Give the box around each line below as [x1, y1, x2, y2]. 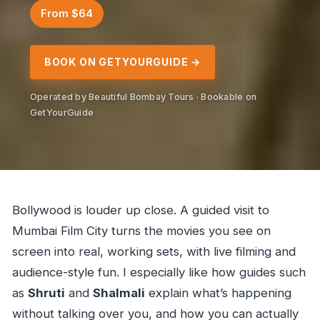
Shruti [27, 286, 65, 301]
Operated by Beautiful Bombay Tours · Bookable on [29, 91, 257, 102]
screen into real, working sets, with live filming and [11, 244, 296, 259]
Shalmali [92, 286, 145, 301]
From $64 [40, 6, 93, 20]
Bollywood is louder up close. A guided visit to [11, 203, 269, 218]
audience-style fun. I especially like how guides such [11, 265, 306, 280]
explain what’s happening [144, 286, 291, 301]
